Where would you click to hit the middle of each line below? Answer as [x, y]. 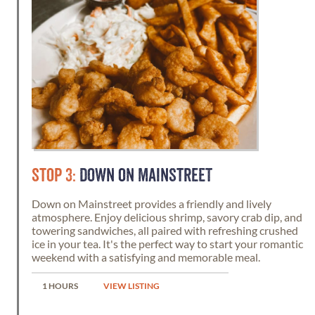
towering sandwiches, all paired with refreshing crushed [165, 230]
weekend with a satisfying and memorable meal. [146, 257]
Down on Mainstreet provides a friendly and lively [152, 204]
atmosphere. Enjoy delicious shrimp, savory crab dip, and [167, 217]
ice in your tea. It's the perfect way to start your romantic [167, 244]
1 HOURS [60, 285]
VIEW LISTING [131, 285]
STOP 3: [54, 176]
